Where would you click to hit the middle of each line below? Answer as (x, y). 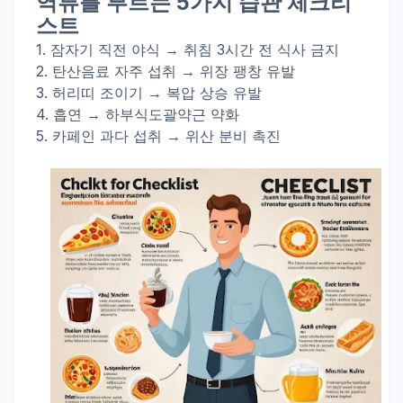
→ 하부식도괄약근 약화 (161, 114)
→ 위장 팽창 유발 (236, 71)
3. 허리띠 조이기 (90, 93)
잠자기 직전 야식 (105, 49)
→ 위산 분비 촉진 (221, 136)
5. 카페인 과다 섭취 (99, 136)
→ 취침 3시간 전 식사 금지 (250, 49)
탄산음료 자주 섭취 (114, 71)
